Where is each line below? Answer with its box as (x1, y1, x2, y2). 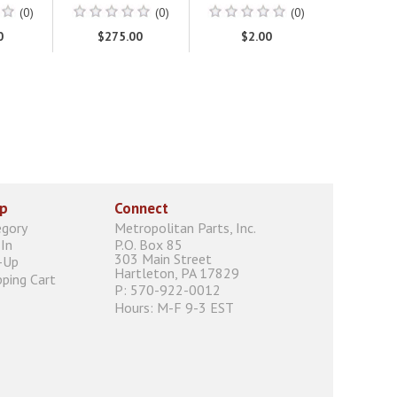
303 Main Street (114, 250, 212, 269)
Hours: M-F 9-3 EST (114, 298, 234, 316)
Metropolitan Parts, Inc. (114, 218, 256, 237)
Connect (114, 198, 168, 218)
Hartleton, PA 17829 (114, 264, 239, 283)
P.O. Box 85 (114, 236, 183, 254)
